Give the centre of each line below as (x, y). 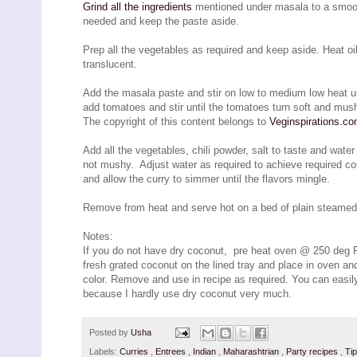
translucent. (110, 64)
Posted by (110, 332)
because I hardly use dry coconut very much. (187, 293)
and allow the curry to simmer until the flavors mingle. (206, 178)
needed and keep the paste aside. (161, 21)
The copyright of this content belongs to (176, 121)
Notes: (98, 236)
